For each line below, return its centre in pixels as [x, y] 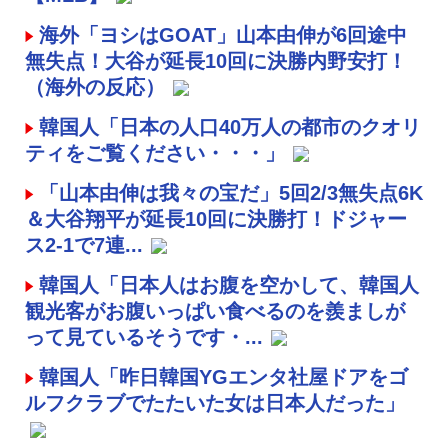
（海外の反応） [95, 86]
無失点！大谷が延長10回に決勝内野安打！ [216, 60]
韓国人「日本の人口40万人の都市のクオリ [230, 126]
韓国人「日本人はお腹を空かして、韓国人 [229, 284]
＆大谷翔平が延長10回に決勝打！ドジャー [216, 218]
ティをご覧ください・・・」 [155, 152]
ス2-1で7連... [84, 244]
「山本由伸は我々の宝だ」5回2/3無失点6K [231, 192]
